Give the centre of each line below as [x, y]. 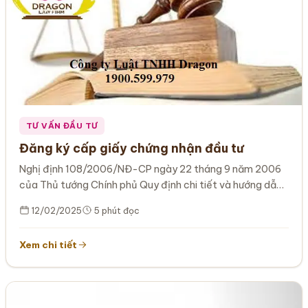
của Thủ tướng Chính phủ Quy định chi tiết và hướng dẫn [151, 185]
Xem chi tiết [48, 245]
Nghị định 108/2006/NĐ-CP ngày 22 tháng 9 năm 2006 [151, 169]
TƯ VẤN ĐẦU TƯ [62, 126]
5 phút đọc [116, 211]
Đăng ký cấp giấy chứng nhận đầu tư [132, 148]
